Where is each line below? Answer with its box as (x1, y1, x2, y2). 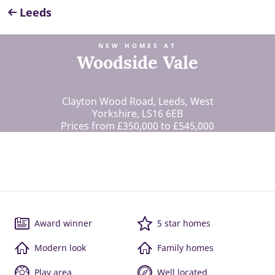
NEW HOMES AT (98, 42, 177, 50)
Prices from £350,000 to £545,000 (61, 119, 214, 133)
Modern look (34, 242, 86, 254)
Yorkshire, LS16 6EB (92, 107, 183, 120)
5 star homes (157, 217, 211, 229)
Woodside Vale (77, 51, 198, 74)
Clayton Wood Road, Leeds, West (61, 95, 214, 108)
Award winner (34, 217, 92, 229)
